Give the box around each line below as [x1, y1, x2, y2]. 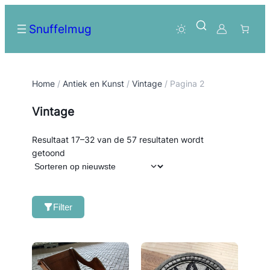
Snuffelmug [29, 22, 92, 36]
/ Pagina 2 [162, 78, 204, 89]
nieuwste [64, 174, 99, 184]
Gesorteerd [64, 147, 108, 157]
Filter [52, 202, 72, 212]
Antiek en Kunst [62, 78, 124, 89]
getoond [31, 148, 65, 158]
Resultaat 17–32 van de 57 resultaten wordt [31, 134, 204, 145]
